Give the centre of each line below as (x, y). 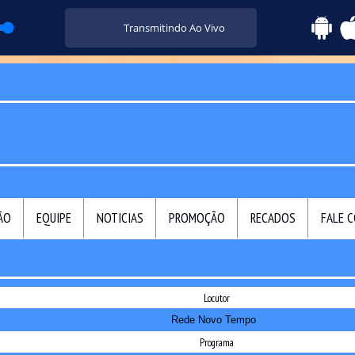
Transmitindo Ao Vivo (163, 27)
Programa (217, 343)
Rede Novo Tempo (213, 320)
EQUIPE (54, 218)
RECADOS (273, 218)
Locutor (217, 299)
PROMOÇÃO (197, 218)
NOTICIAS (120, 218)
